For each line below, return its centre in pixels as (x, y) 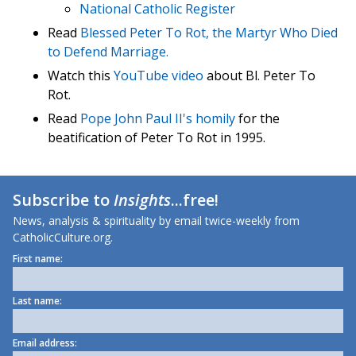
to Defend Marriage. (108, 52)
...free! (195, 200)
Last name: (37, 301)
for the (257, 119)
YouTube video (159, 76)
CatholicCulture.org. (63, 238)
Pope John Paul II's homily (158, 119)
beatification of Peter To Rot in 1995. (157, 138)
